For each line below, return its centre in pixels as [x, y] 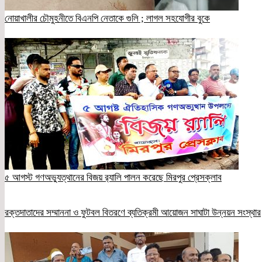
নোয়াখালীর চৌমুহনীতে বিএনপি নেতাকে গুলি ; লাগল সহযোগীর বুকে [107, 18]
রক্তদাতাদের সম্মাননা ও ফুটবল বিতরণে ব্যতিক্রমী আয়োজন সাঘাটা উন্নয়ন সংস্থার [133, 213]
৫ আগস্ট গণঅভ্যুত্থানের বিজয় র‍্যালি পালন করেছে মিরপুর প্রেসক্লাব [113, 177]
